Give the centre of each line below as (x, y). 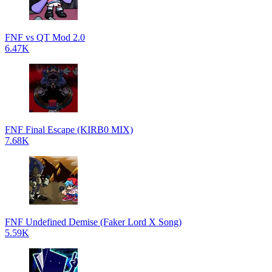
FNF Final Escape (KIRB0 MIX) (69, 130)
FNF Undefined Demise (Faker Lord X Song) (93, 222)
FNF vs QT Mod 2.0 (45, 37)
